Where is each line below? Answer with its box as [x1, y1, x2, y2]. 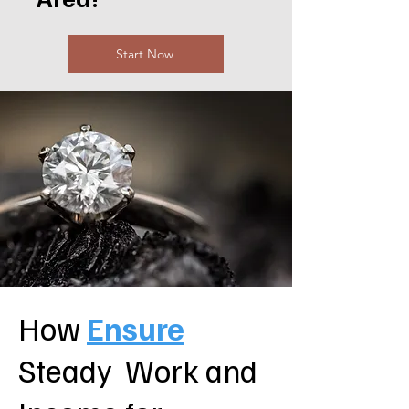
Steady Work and [18, 350, 257, 390]
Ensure [87, 308, 184, 348]
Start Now [115, 46, 173, 62]
